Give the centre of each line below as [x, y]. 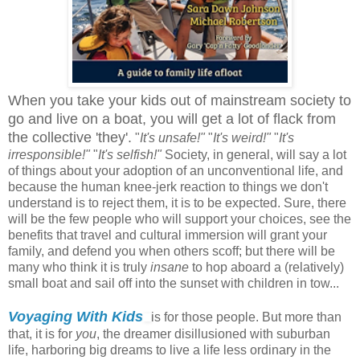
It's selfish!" [130, 154]
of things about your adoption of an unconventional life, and [176, 170]
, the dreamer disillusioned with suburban [213, 333]
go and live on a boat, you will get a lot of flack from [172, 119]
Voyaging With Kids [76, 316]
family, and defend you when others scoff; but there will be [172, 251]
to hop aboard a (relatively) [266, 267]
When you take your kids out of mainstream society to [180, 100]
